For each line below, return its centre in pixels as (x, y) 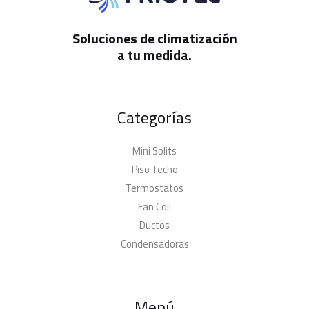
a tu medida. (154, 55)
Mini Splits (154, 150)
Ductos (154, 225)
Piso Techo (154, 169)
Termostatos (154, 188)
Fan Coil (154, 206)
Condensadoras (154, 243)
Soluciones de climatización (154, 39)
